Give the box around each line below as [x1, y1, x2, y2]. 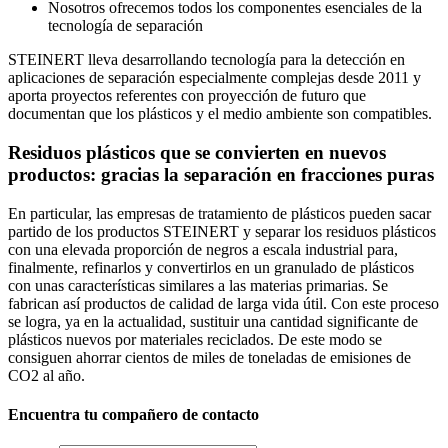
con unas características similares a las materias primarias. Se [8, 276, 388, 294]
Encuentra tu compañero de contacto [8, 406, 259, 424]
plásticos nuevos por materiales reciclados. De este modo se [8, 330, 382, 348]
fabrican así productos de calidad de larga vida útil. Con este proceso [8, 294, 439, 312]
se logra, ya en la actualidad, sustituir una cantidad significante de [8, 312, 418, 330]
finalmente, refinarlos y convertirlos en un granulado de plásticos [8, 258, 414, 276]
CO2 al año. [8, 366, 85, 384]
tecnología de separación [48, 17, 203, 35]
